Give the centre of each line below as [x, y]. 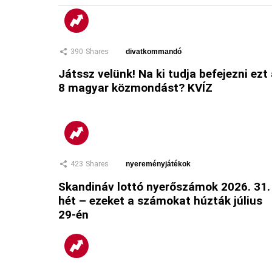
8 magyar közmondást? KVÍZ [135, 88]
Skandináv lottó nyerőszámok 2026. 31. [164, 186]
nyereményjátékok [158, 164]
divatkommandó [154, 52]
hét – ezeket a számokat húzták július [160, 200]
